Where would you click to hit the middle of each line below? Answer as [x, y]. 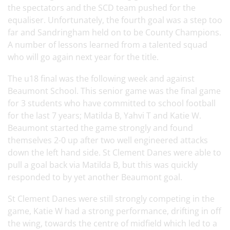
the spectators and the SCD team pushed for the [102, 8]
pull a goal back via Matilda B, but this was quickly [103, 165]
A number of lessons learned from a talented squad [108, 45]
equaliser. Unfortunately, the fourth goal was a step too [115, 20]
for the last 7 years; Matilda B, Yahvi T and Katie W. [104, 116]
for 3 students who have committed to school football [112, 103]
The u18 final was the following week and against [101, 79]
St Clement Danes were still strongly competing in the [111, 199]
